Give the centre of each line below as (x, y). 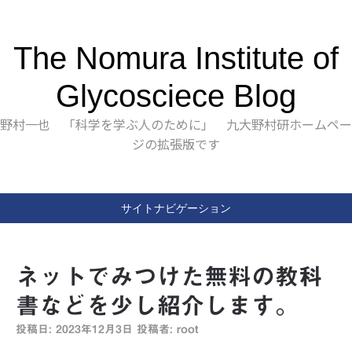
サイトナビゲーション (176, 208)
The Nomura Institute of (176, 58)
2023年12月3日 (94, 329)
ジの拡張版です (176, 144)
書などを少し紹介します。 (157, 306)
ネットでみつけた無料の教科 (169, 277)
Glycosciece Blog (176, 96)
